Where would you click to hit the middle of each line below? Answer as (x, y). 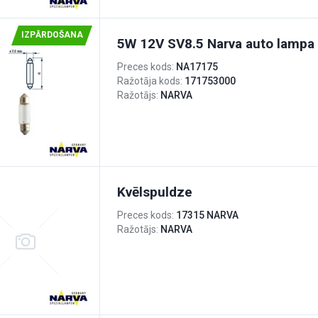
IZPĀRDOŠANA (52, 35)
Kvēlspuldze (155, 192)
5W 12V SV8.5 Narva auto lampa (216, 44)
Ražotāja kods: (151, 81)
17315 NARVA (207, 215)
